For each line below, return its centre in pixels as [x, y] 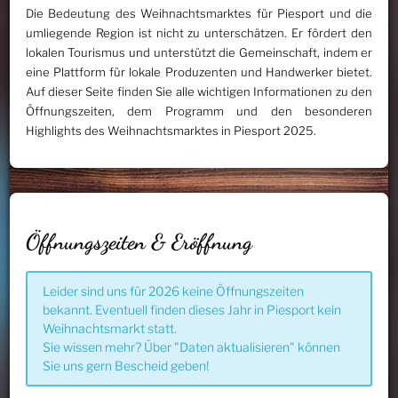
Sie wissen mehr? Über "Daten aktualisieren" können [192, 347]
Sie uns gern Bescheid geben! [126, 366]
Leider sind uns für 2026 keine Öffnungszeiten [174, 291]
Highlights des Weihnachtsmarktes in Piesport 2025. [171, 130]
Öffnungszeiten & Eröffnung [139, 242]
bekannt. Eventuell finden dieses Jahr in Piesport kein [192, 310]
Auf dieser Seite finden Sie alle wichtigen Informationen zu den [199, 91]
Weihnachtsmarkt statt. [110, 329]
